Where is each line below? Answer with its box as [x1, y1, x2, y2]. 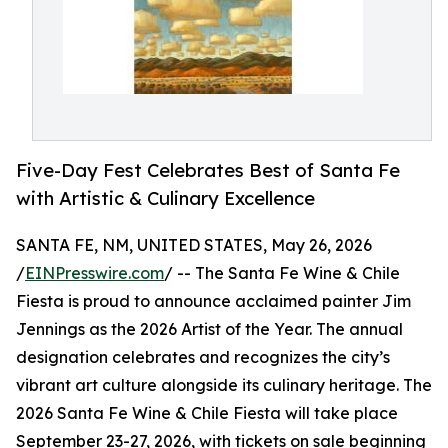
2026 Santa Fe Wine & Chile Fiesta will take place [16, 403, 398, 424]
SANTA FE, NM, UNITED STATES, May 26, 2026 [16, 235, 372, 256]
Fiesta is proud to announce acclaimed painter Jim [16, 291, 411, 312]
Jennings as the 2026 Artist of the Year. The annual [16, 319, 403, 340]
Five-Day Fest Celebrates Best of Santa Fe [16, 159, 400, 182]
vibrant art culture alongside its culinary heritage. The [16, 375, 432, 396]
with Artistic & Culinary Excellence [16, 187, 315, 210]
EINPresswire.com [25, 263, 164, 284]
